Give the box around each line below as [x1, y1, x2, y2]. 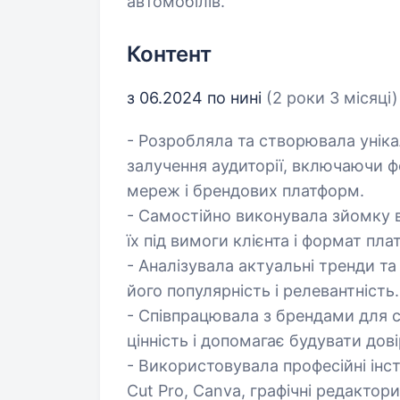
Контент [127, 41, 212, 67]
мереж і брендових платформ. [127, 181, 364, 200]
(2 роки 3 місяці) [266, 88, 398, 107]
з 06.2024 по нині [127, 88, 266, 107]
